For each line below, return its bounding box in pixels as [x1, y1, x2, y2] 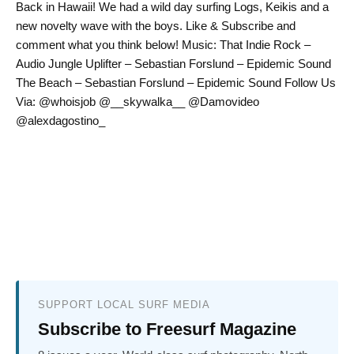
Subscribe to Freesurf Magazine [38, 318, 296, 339]
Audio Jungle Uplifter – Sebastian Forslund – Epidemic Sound [16, 56, 331, 70]
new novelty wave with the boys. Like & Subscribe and [16, 18, 296, 32]
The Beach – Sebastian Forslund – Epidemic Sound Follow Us [16, 75, 336, 89]
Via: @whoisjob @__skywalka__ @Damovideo [16, 94, 259, 108]
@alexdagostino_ [16, 113, 105, 127]
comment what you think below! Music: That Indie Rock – [16, 37, 311, 51]
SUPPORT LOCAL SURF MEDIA [38, 298, 210, 311]
